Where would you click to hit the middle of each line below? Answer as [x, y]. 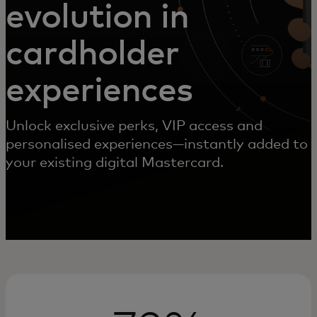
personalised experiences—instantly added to [157, 144]
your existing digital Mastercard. [115, 163]
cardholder [93, 54]
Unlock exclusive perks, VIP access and [134, 126]
